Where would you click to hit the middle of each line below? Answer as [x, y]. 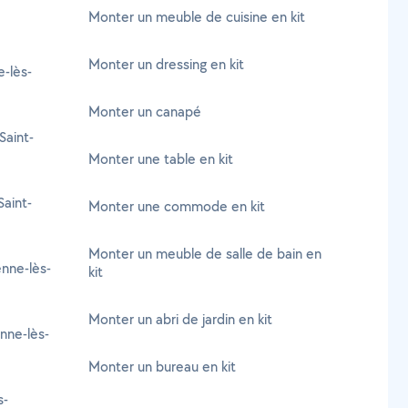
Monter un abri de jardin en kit [180, 319]
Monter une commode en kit [177, 206]
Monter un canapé [145, 112]
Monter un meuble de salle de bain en [205, 254]
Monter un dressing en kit [166, 64]
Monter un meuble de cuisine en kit [197, 17]
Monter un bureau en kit [162, 367]
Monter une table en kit [161, 159]
